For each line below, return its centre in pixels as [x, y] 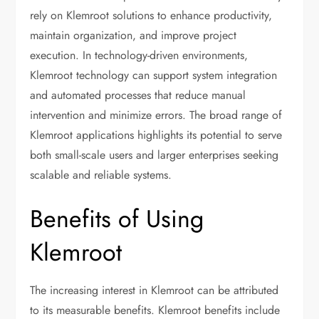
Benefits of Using [117, 219]
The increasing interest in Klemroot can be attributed [155, 291]
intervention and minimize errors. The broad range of [156, 115]
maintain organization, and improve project [134, 36]
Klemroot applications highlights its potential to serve [156, 135]
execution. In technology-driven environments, [139, 56]
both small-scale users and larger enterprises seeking [155, 155]
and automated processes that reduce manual [138, 95]
